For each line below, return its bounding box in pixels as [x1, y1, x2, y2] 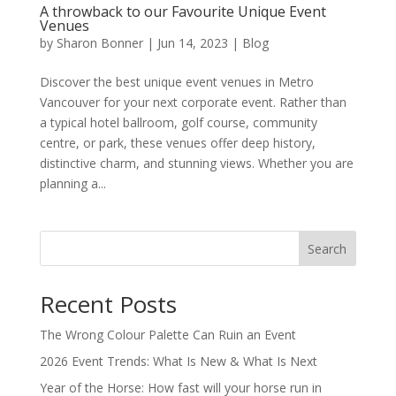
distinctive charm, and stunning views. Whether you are [39, 154, 354, 171]
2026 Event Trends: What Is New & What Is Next [39, 352, 317, 369]
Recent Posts [39, 287, 177, 320]
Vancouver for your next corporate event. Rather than [39, 93, 346, 110]
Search [308, 240, 347, 257]
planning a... [39, 174, 106, 192]
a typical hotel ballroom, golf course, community [39, 113, 317, 131]
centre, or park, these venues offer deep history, [39, 133, 316, 151]
